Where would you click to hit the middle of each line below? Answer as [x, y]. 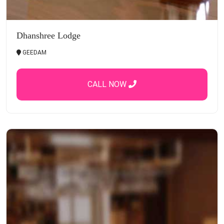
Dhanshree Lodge [48, 35]
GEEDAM [34, 52]
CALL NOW [108, 84]
